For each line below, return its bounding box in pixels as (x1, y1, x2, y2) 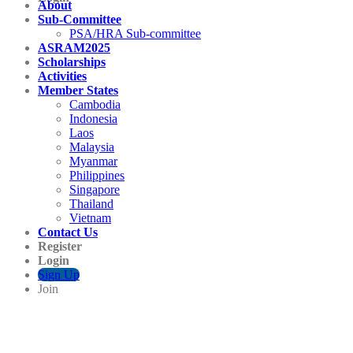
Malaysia (69, 140, 114, 154)
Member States (38, 84, 118, 98)
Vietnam (69, 211, 111, 225)
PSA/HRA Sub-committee (69, 27, 201, 41)
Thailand (69, 197, 113, 211)
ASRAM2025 (38, 41, 110, 55)
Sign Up (38, 268, 80, 282)
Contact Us (38, 225, 98, 240)
